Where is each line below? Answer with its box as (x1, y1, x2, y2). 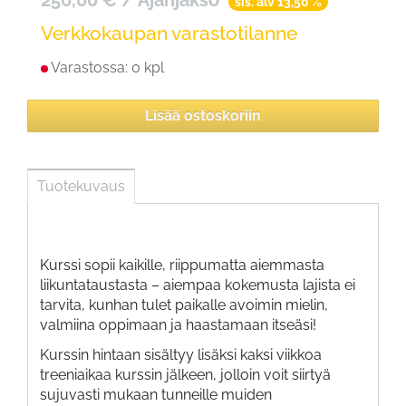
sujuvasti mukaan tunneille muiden (40, 385, 272, 403)
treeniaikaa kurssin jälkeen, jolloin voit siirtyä (40, 365, 331, 383)
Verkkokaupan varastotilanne (41, 21, 297, 44)
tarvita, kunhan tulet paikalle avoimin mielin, (40, 295, 328, 314)
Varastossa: (51, 58, 131, 76)
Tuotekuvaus (37, 177, 125, 195)
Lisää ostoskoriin (145, 106, 261, 124)
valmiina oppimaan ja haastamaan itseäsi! (40, 315, 316, 333)
